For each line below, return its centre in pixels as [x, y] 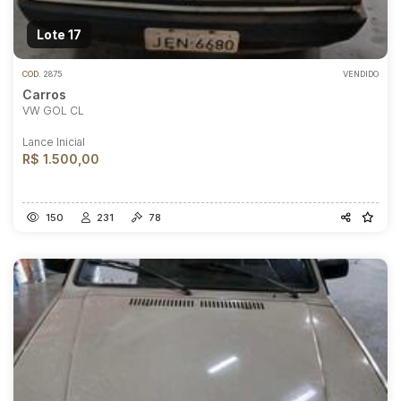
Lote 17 [59, 34]
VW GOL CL [53, 111]
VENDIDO [361, 74]
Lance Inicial [54, 142]
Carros [44, 94]
